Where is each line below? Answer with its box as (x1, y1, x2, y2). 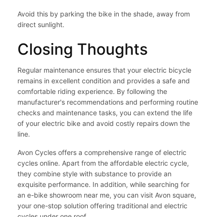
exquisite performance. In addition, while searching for (17, 180, 189, 189)
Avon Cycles (17, 148, 56, 157)
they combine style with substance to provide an (17, 170, 171, 178)
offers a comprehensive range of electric (56, 148, 186, 157)
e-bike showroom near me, (27, 191, 111, 200)
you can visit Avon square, (111, 191, 196, 200)
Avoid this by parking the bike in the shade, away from (17, 10, 190, 18)
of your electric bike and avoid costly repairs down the (17, 119, 190, 128)
